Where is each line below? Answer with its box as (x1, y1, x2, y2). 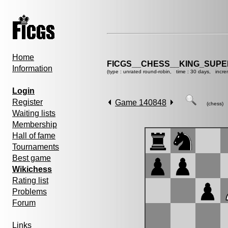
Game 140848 (115, 98, 166, 107)
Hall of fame (12, 131, 55, 140)
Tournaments (12, 142, 59, 151)
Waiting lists (12, 109, 55, 118)
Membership (12, 120, 57, 129)
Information (12, 64, 52, 73)
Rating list (12, 176, 48, 185)
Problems (12, 187, 47, 196)
